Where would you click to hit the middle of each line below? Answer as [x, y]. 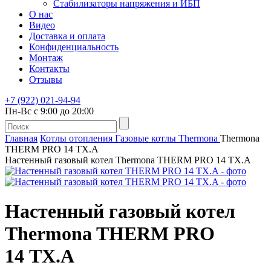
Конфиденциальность [74, 47]
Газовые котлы [145, 138]
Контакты [49, 69]
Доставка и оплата [67, 36]
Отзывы [46, 80]
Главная [21, 138]
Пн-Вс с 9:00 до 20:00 [49, 111]
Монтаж [46, 58]
